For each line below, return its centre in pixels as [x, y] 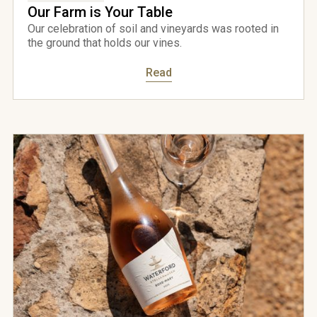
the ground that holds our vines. [104, 43]
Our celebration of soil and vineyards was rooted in [153, 29]
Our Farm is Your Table [100, 12]
